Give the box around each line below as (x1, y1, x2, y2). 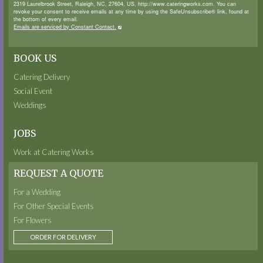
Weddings (14, 100, 47, 110)
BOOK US (14, 52, 57, 64)
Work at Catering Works (14, 147, 95, 157)
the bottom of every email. (14, 15, 79, 23)
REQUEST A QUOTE (14, 167, 104, 179)
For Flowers (14, 215, 52, 225)
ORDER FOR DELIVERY (29, 232, 96, 241)
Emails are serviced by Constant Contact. (14, 23, 117, 31)
